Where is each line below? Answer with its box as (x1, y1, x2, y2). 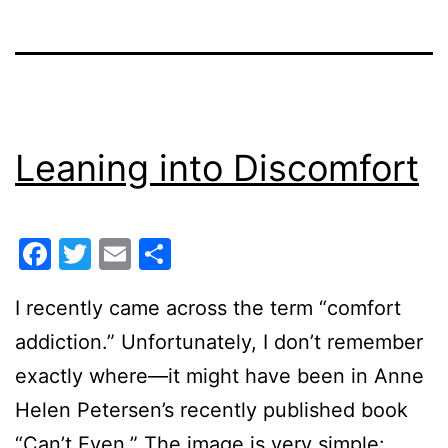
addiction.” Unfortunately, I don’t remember (15, 329, 423, 354)
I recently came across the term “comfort (15, 295, 401, 320)
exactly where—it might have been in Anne (15, 363, 424, 388)
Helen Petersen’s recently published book (15, 397, 408, 422)
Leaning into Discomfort (15, 146, 419, 191)
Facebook (51, 233, 200, 273)
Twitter (91, 233, 199, 273)
